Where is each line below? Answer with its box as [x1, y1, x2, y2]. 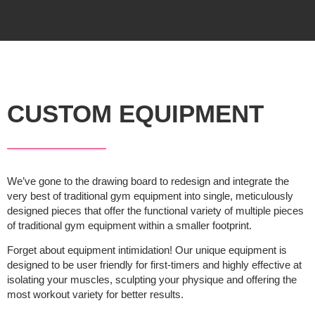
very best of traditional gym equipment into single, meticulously [7, 189, 293, 202]
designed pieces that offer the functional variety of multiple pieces [7, 204, 304, 217]
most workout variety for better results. [7, 288, 184, 301]
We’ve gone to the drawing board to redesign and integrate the [7, 174, 289, 187]
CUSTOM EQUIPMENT [7, 99, 264, 127]
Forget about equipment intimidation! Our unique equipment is [7, 244, 287, 257]
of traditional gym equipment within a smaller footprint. [7, 219, 252, 231]
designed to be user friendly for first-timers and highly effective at [7, 259, 302, 271]
